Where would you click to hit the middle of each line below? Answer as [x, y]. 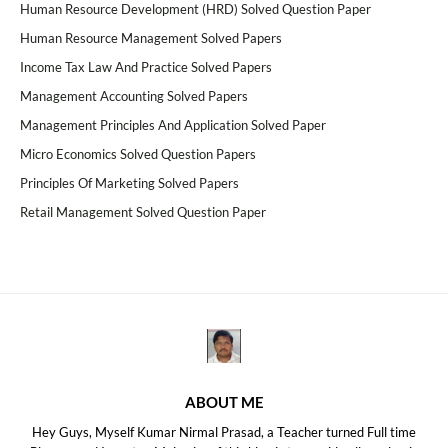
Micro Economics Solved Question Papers [138, 154]
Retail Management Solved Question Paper [143, 212]
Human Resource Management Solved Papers [151, 38]
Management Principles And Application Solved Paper [173, 125]
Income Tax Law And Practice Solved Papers [146, 67]
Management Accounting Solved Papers [134, 96]
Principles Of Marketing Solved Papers [129, 183]
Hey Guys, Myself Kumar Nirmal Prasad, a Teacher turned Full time [224, 432]
